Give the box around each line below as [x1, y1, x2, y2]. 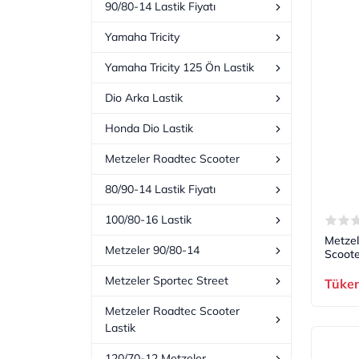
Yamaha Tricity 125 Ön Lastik [105, 60, 254, 75]
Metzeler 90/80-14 [105, 243, 200, 258]
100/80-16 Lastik [105, 212, 192, 228]
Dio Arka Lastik [105, 91, 183, 106]
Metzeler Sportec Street [105, 273, 228, 288]
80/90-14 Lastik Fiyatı [105, 182, 216, 197]
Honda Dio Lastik [105, 121, 193, 136]
